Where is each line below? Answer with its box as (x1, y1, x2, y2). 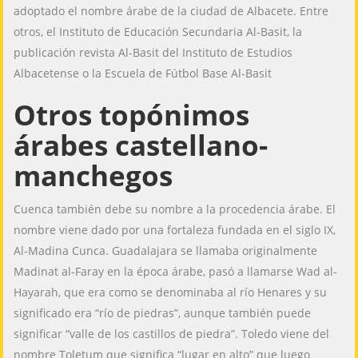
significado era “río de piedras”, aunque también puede (14, 305, 312, 321)
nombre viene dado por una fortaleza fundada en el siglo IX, (14, 222, 336, 238)
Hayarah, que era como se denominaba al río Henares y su (14, 284, 328, 300)
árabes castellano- (14, 126, 268, 165)
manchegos (14, 157, 173, 195)
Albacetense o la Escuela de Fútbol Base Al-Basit (14, 66, 272, 82)
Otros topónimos (14, 96, 250, 134)
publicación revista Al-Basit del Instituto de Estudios (14, 45, 293, 61)
